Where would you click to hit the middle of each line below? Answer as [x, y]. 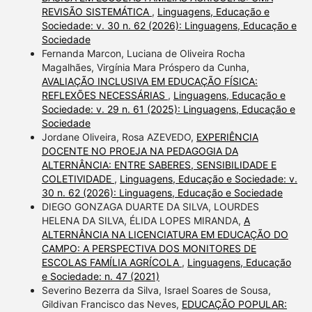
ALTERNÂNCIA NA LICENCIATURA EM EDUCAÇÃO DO [165, 234]
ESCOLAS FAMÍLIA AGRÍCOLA [111, 262]
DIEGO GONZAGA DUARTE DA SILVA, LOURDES [150, 206]
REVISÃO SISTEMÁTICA [96, 11]
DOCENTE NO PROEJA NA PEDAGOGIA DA [140, 150]
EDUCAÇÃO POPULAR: [234, 304]
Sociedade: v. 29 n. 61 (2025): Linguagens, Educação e [168, 109]
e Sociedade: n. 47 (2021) [100, 276]
